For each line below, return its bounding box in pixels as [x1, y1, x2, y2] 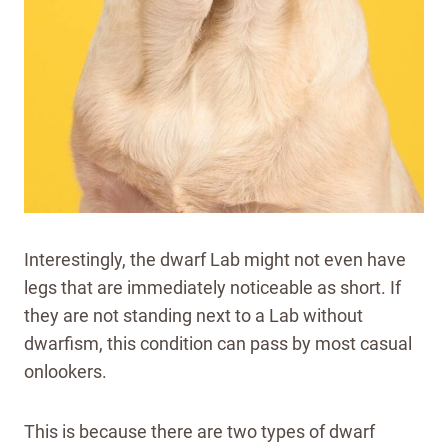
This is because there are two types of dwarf [24, 420, 375, 442]
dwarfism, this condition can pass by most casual [24, 332, 412, 354]
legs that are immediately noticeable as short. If [24, 276, 401, 298]
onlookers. [24, 360, 107, 382]
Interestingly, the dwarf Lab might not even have [24, 248, 406, 270]
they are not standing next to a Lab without [24, 304, 363, 326]
